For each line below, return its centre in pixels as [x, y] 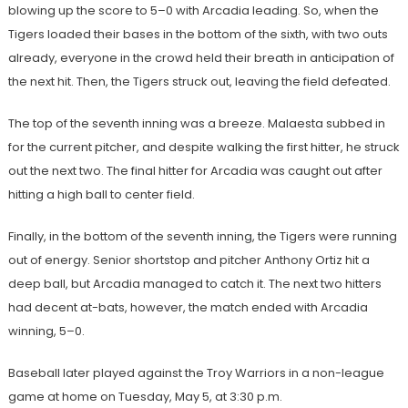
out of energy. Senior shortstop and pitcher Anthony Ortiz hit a [189, 260]
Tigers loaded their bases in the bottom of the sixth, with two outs [198, 34]
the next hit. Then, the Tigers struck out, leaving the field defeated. [199, 81]
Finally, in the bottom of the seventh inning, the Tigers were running [202, 236]
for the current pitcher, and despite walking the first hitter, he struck [204, 147]
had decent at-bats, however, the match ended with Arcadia [188, 307]
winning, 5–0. [46, 331]
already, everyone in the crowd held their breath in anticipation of [201, 57]
